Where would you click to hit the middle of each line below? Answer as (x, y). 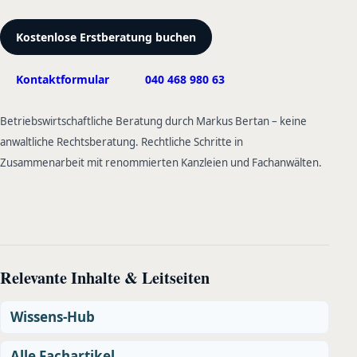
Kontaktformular (63, 79)
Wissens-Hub (53, 316)
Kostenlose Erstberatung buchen (106, 37)
